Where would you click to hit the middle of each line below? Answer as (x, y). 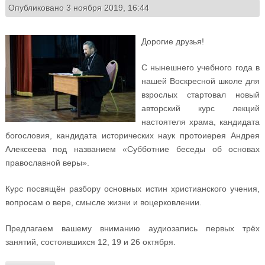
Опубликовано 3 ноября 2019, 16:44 (78, 7)
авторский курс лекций (201, 108)
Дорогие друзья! (172, 41)
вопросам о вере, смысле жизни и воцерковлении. (103, 202)
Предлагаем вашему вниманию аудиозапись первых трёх (132, 228)
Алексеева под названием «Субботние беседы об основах (132, 149)
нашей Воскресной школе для (201, 81)
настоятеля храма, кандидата (201, 122)
